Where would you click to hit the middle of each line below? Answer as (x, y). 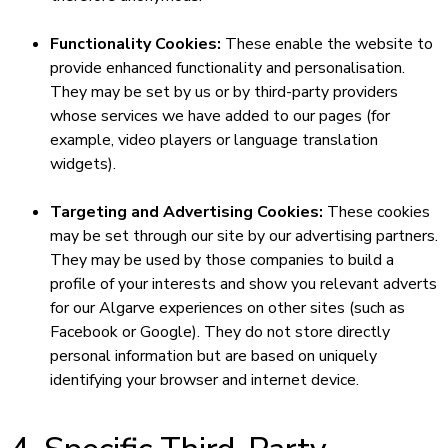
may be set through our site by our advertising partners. (244, 236)
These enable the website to (327, 44)
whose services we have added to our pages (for (220, 116)
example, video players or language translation (214, 140)
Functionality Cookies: (135, 44)
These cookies (376, 212)
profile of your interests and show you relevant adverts (243, 284)
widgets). (83, 164)
